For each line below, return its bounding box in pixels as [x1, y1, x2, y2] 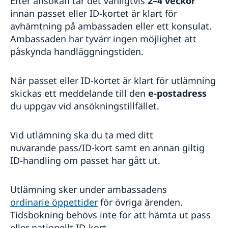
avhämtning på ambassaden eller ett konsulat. [10, 19, 212, 32]
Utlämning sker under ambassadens [10, 183, 167, 195]
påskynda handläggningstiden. [10, 45, 144, 58]
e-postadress [148, 87, 207, 99]
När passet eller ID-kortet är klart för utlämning [10, 74, 216, 87]
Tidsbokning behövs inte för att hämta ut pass [10, 208, 211, 221]
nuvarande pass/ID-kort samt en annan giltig [10, 141, 205, 154]
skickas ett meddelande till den [10, 87, 148, 99]
